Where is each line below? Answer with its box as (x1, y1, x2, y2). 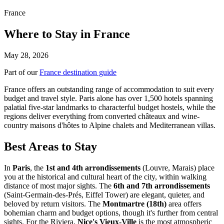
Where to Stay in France (4, 27, 130, 40)
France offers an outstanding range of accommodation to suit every (4, 84, 214, 93)
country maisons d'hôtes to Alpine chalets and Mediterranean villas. (4, 120, 215, 129)
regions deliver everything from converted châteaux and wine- (4, 111, 199, 120)
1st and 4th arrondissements (45, 163, 140, 172)
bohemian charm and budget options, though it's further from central (4, 208, 218, 217)
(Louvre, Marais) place (140, 163, 214, 172)
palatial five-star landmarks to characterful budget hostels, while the (4, 102, 215, 111)
